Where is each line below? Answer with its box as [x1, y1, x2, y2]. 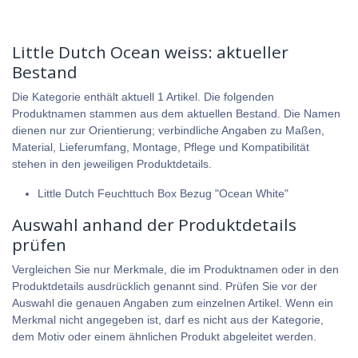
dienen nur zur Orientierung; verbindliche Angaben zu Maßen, [12, 123, 324, 137]
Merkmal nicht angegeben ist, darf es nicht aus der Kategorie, [12, 312, 324, 326]
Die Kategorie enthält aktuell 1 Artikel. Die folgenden [12, 89, 274, 103]
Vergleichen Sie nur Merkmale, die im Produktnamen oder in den [12, 262, 339, 276]
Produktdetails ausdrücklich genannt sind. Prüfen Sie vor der [12, 279, 317, 292]
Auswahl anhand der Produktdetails [12, 213, 296, 236]
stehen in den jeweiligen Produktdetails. [12, 157, 212, 170]
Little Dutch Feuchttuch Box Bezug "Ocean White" [38, 186, 288, 200]
